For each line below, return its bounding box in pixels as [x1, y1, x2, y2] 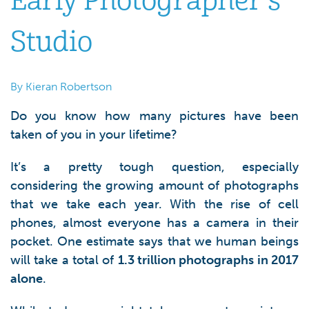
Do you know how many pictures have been [10, 108, 299, 123]
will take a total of [10, 252, 118, 268]
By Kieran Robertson [10, 80, 112, 93]
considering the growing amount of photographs [10, 178, 299, 193]
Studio [10, 25, 92, 59]
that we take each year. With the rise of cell [10, 197, 299, 212]
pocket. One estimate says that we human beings [10, 234, 299, 249]
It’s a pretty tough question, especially [10, 159, 299, 175]
